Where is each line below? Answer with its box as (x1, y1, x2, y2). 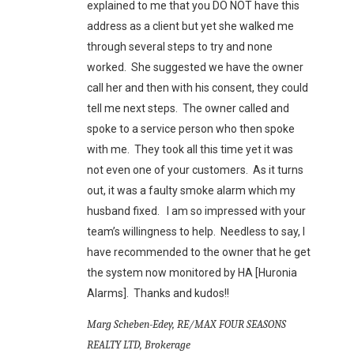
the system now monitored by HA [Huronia (87, 266, 297, 279)
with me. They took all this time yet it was (87, 143, 293, 156)
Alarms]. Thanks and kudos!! (87, 287, 234, 299)
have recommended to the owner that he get (87, 246, 311, 258)
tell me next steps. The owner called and (87, 102, 289, 115)
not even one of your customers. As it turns (87, 164, 303, 176)
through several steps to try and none (87, 40, 273, 53)
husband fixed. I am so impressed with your (87, 205, 306, 217)
